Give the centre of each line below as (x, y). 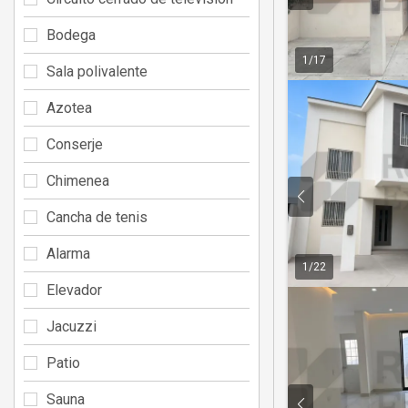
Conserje (75, 144)
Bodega (71, 35)
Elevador (74, 290)
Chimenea (78, 180)
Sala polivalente (97, 71)
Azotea (69, 107)
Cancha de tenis (97, 217)
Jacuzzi (71, 326)
